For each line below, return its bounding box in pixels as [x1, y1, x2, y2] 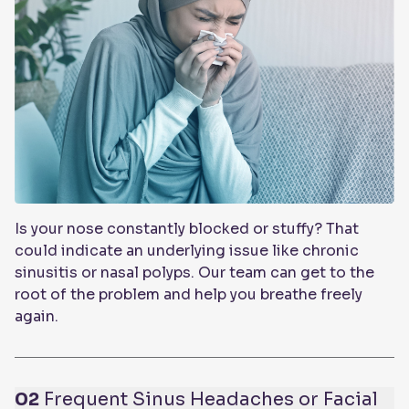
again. [15, 307, 58, 327]
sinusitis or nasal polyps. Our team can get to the [15, 263, 374, 283]
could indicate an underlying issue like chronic [15, 241, 359, 261]
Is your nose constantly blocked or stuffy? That [15, 219, 359, 239]
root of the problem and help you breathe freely [15, 285, 362, 305]
